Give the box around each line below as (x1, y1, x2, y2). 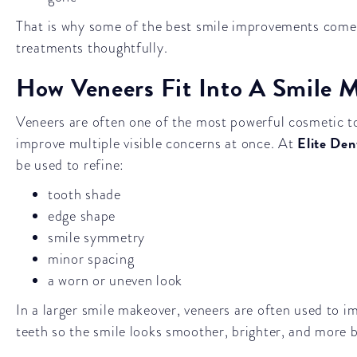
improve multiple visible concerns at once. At (16, 133, 298, 153)
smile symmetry (48, 227, 146, 247)
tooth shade (48, 184, 121, 204)
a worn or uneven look (48, 270, 183, 290)
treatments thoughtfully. (16, 37, 168, 57)
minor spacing (48, 249, 135, 269)
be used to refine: (16, 155, 124, 175)
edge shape (48, 206, 116, 226)
